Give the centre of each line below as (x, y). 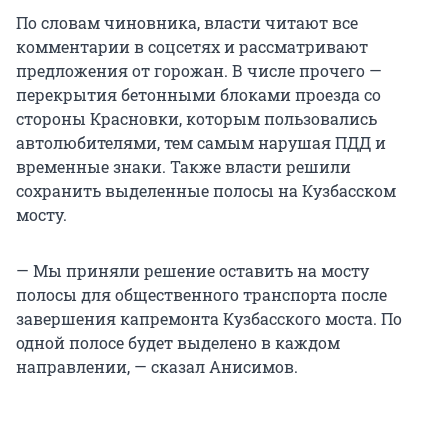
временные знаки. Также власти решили (183, 167)
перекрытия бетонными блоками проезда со (198, 95)
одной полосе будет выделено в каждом (178, 343)
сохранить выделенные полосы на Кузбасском (206, 191)
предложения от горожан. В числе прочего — (199, 71)
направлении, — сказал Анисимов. (157, 367)
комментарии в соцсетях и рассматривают (192, 47)
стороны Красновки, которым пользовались (196, 119)
